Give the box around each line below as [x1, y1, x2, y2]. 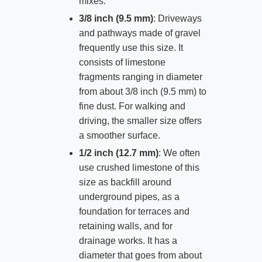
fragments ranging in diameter [78, 71, 202, 82]
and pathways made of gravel [78, 27, 201, 38]
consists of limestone [78, 57, 166, 67]
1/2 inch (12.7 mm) [78, 147, 158, 158]
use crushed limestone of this [78, 162, 199, 173]
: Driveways [153, 13, 202, 23]
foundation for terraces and [78, 206, 189, 216]
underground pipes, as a [78, 191, 180, 202]
